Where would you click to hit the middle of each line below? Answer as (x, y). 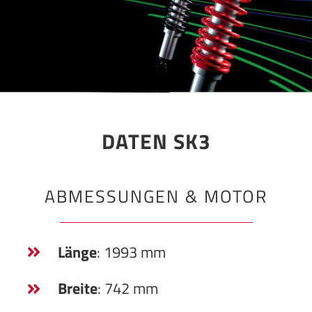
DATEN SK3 (156, 142)
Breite (77, 289)
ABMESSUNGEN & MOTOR (156, 196)
